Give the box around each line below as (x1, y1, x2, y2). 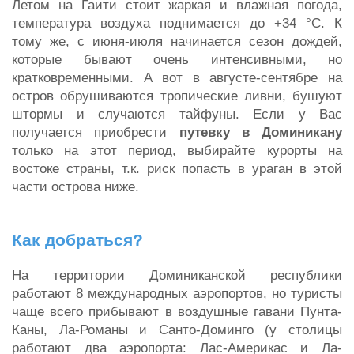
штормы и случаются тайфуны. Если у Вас (12, 107, 342, 122)
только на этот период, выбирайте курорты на (12, 143, 342, 158)
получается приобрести (12, 125, 179, 140)
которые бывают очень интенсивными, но (12, 52, 342, 67)
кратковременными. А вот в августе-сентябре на (12, 70, 342, 85)
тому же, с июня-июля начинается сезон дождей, (12, 34, 342, 49)
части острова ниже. (12, 179, 139, 194)
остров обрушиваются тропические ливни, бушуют (12, 88, 342, 104)
